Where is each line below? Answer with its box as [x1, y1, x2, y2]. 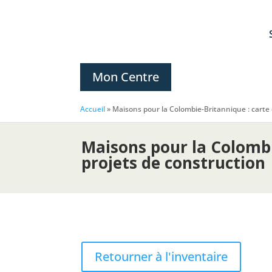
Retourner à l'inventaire [95, 248, 228, 265]
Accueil [80, 104, 105, 114]
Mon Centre [92, 69, 159, 85]
